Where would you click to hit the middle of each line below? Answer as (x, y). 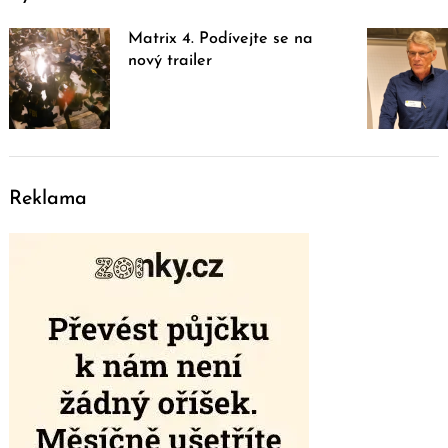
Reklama (48, 199)
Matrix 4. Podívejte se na (221, 38)
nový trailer (170, 60)
